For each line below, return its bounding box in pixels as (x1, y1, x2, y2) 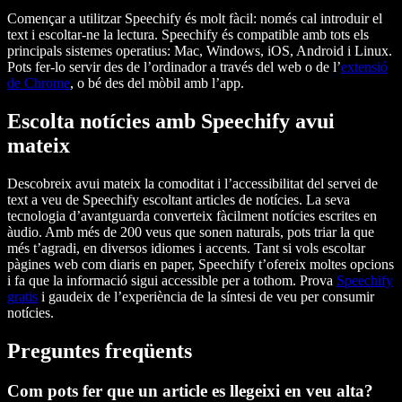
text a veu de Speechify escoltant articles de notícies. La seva (7, 191, 350, 207)
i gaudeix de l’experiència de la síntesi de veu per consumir (38, 288, 374, 304)
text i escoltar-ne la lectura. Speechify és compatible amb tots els (7, 26, 369, 42)
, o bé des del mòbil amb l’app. (70, 74, 244, 91)
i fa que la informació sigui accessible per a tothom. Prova (7, 272, 336, 288)
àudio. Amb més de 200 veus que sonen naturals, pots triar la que (7, 223, 374, 240)
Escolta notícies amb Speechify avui (7, 109, 335, 133)
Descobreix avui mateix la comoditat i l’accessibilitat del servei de (7, 175, 378, 191)
